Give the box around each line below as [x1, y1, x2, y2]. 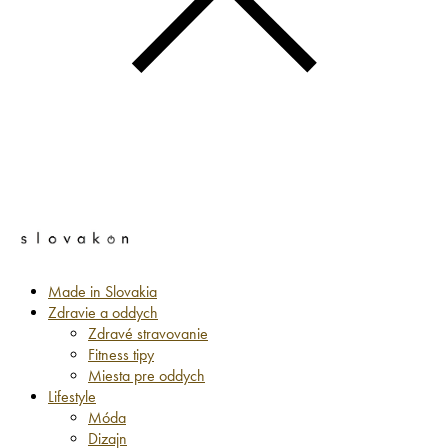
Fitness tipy [88, 343, 154, 365]
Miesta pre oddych [88, 364, 205, 386]
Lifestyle [48, 385, 96, 407]
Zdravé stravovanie [88, 322, 208, 344]
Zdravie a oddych [48, 301, 158, 323]
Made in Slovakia [48, 280, 157, 302]
